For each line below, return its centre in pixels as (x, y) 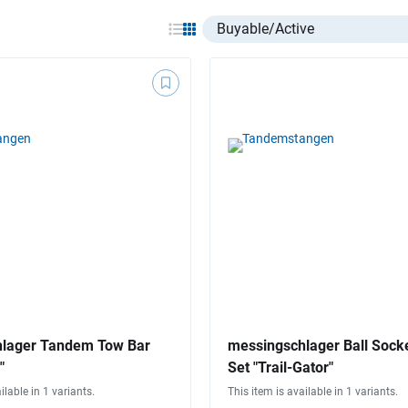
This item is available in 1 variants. (313, 392)
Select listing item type (274, 25)
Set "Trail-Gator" (280, 368)
